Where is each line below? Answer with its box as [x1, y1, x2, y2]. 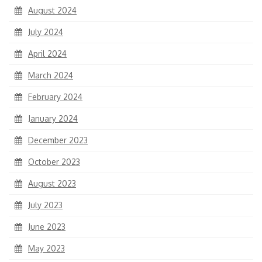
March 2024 [28, 70, 73, 81]
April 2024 [28, 49, 67, 59]
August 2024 [28, 5, 77, 16]
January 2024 [28, 113, 78, 124]
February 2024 [28, 92, 82, 102]
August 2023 [28, 178, 76, 189]
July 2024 [28, 27, 63, 37]
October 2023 [28, 157, 80, 167]
